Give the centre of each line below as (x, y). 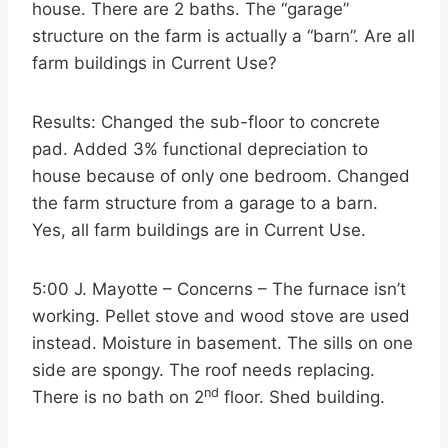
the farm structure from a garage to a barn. (205, 203)
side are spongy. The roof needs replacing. (203, 370)
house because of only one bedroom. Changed (221, 176)
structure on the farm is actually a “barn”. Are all (223, 36)
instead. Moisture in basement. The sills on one (222, 343)
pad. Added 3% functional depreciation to (200, 149)
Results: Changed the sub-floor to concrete (206, 122)
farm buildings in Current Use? (154, 63)
